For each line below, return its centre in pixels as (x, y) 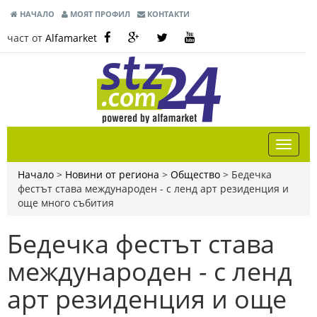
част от (26, 38)
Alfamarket (71, 38)
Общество (195, 174)
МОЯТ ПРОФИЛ (99, 14)
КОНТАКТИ (167, 14)
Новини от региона (112, 174)
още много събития (66, 203)
